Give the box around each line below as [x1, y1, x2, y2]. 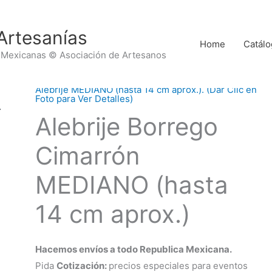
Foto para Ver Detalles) [35, 93, 133, 104]
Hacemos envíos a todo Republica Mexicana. [35, 243, 232, 255]
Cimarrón [35, 141, 140, 171]
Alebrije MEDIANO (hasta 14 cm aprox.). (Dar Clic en [35, 84, 257, 95]
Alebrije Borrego [35, 112, 218, 141]
